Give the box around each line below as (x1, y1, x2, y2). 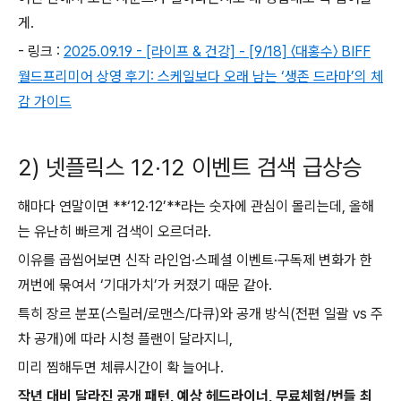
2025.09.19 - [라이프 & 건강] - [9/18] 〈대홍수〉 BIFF (64, 43, 371, 60)
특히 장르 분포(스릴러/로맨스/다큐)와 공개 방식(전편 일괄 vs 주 (18, 305, 383, 322)
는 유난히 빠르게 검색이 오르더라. (18, 223, 211, 240)
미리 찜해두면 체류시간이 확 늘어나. (18, 359, 224, 376)
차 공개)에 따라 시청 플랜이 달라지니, (18, 330, 233, 347)
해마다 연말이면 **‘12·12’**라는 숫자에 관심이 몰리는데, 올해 (18, 198, 374, 215)
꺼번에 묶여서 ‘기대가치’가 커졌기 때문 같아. (18, 277, 272, 294)
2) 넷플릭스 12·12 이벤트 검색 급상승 (18, 153, 362, 181)
